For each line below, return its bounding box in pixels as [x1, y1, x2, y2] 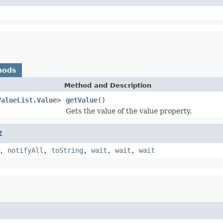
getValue [66, 96, 98, 104]
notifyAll [7, 146, 43, 154]
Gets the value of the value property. [66, 107, 192, 115]
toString [51, 146, 83, 154]
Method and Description [64, 81, 151, 89]
